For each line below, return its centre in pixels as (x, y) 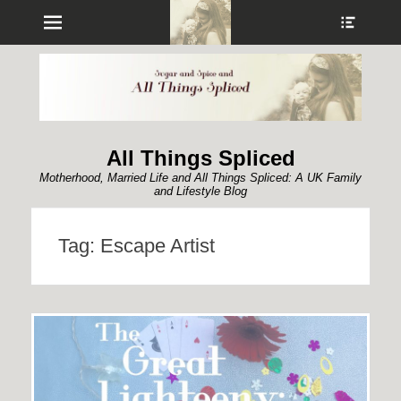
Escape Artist (158, 245)
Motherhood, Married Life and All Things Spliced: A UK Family (200, 177)
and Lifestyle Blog (200, 191)
